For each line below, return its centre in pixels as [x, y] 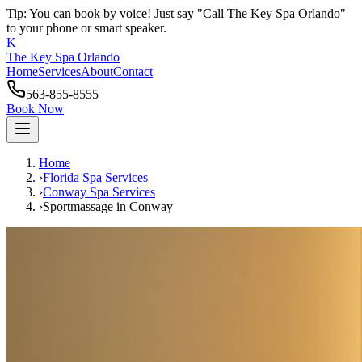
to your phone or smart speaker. [86, 28]
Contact [133, 72]
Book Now [35, 109]
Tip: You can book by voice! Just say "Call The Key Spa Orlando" [176, 13]
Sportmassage [78, 206]
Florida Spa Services [95, 177]
